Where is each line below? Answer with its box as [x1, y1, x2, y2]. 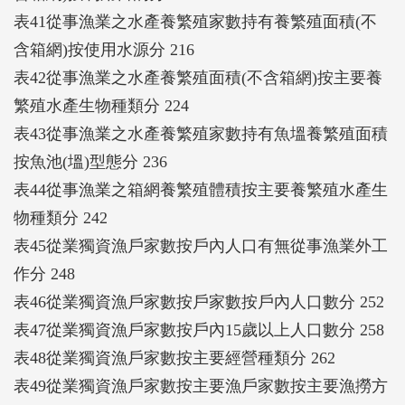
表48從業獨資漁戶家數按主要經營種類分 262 [14, 348, 335, 367]
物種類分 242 [14, 208, 108, 227]
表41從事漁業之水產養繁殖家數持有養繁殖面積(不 [14, 12, 377, 31]
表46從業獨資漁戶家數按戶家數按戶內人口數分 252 [14, 292, 384, 311]
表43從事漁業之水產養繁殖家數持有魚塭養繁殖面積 [14, 124, 388, 143]
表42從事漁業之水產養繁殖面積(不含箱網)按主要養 [14, 68, 382, 87]
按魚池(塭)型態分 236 [14, 152, 167, 171]
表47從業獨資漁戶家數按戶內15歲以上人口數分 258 [14, 320, 384, 339]
